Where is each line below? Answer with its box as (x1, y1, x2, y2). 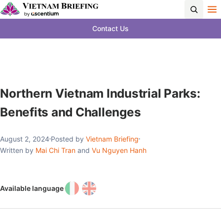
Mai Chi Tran (36, 146, 75, 154)
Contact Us (92, 24, 129, 33)
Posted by (51, 135, 86, 143)
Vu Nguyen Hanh (92, 146, 147, 154)
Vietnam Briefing (86, 135, 139, 143)
